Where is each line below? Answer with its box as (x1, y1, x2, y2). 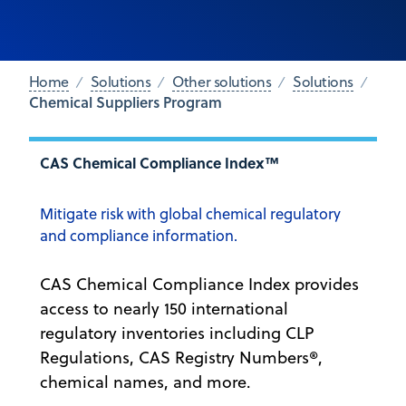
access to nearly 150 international (40, 297, 288, 321)
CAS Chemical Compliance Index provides (40, 273, 359, 296)
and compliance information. (40, 225, 237, 246)
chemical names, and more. (40, 371, 251, 394)
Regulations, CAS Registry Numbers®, (40, 346, 323, 370)
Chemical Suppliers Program (28, 91, 222, 112)
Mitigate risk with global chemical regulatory (40, 203, 341, 225)
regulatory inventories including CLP (40, 322, 314, 345)
